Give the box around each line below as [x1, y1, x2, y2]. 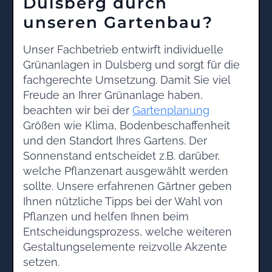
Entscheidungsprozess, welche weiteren [23, 225, 232, 238]
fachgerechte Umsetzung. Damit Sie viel [23, 73, 230, 86]
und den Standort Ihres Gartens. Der [23, 134, 207, 147]
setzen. [23, 255, 59, 268]
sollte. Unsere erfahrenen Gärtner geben [23, 179, 232, 192]
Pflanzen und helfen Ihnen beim [23, 209, 189, 223]
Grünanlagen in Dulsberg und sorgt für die [23, 58, 240, 71]
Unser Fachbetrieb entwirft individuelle [23, 42, 223, 56]
